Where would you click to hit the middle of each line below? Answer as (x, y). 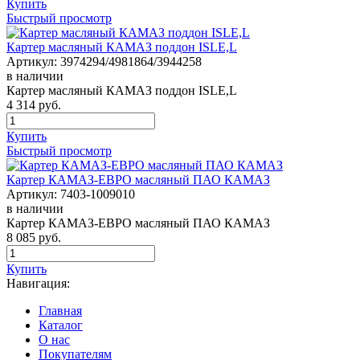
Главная (60, 311)
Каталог (61, 325)
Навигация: (38, 284)
